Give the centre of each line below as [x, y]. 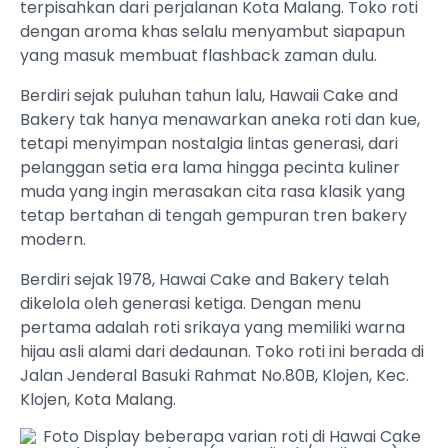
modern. [53, 240]
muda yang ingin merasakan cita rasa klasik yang [212, 192]
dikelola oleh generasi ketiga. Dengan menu [190, 304]
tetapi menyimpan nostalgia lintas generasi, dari [209, 144]
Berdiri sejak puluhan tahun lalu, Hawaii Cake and [209, 96]
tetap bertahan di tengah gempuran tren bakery [213, 216]
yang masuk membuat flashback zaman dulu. [198, 56]
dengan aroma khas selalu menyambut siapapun [212, 32]
